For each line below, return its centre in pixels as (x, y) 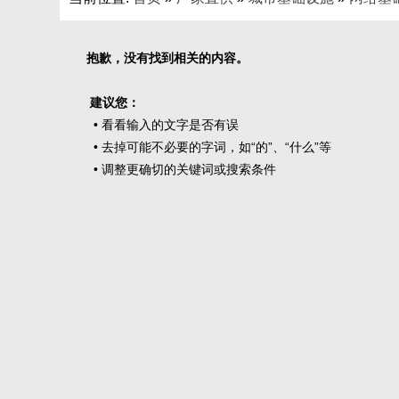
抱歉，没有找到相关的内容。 (167, 58)
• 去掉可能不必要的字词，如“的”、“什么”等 (209, 147)
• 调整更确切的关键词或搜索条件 (181, 169)
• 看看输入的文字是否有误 (163, 125)
